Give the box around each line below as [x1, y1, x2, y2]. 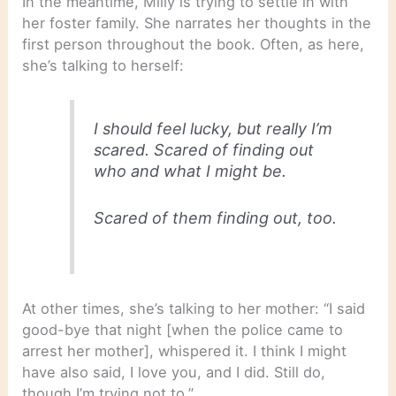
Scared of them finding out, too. [94, 209, 338, 228]
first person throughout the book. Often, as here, [22, 34, 365, 53]
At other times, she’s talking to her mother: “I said [22, 299, 366, 317]
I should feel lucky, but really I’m [94, 119, 333, 139]
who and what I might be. [94, 162, 292, 181]
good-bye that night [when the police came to [22, 320, 344, 339]
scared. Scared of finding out [94, 141, 315, 160]
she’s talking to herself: [22, 56, 185, 74]
